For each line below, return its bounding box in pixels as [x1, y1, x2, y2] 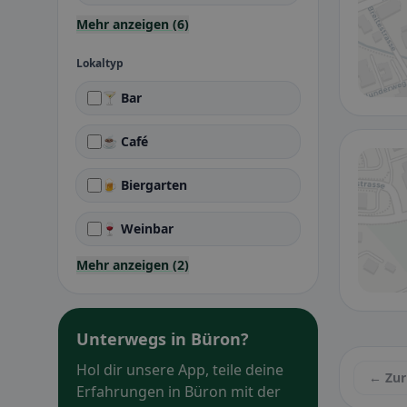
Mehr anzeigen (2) [76, 256, 189, 273]
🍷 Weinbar [102, 220, 174, 237]
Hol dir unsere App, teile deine [76, 360, 283, 380]
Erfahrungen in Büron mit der [76, 382, 281, 402]
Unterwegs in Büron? [76, 328, 249, 350]
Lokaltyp [76, 55, 124, 71]
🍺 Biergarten [102, 176, 187, 194]
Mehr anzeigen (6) [76, 15, 189, 33]
